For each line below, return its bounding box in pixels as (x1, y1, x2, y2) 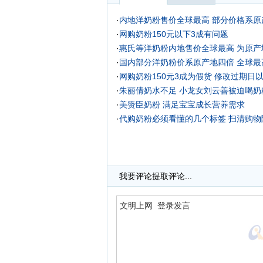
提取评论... (152, 171, 192, 181)
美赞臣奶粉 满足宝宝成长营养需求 (119, 100, 245, 109)
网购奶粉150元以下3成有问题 (119, 29, 228, 39)
